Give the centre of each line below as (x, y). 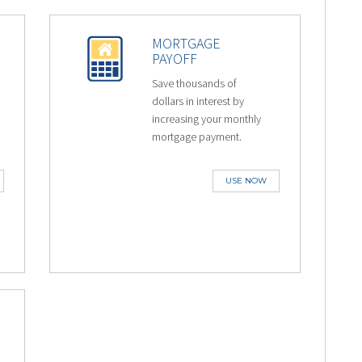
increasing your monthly (207, 119)
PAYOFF (175, 59)
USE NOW (246, 181)
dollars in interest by (198, 101)
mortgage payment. (197, 137)
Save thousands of (195, 83)
